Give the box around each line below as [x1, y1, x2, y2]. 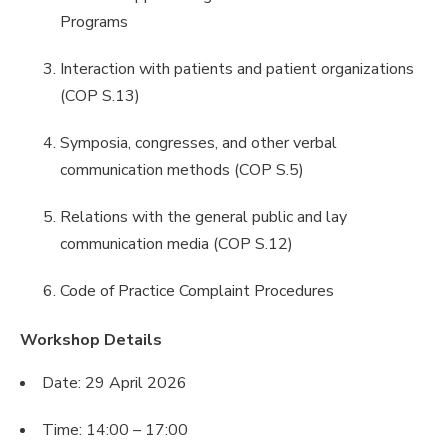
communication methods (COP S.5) [60, 159, 308, 181]
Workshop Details [20, 329, 162, 351]
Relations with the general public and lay [60, 206, 347, 228]
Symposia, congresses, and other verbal [60, 132, 337, 154]
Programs [60, 11, 132, 33]
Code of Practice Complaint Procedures [60, 280, 334, 302]
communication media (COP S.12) [60, 233, 297, 255]
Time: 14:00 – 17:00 [42, 419, 188, 441]
